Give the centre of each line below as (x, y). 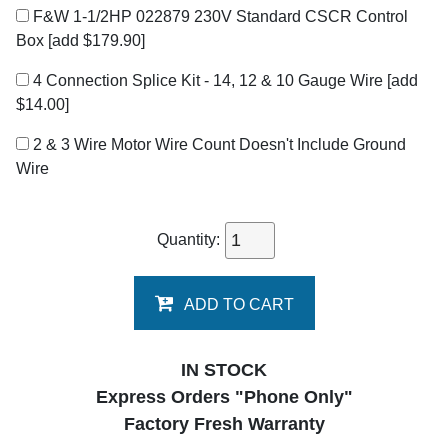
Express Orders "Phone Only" (224, 397)
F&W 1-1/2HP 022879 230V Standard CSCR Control (218, 17)
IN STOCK (224, 370)
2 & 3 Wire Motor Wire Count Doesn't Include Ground (217, 145)
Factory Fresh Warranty (224, 424)
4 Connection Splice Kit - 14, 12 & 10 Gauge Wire (208, 81)
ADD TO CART (238, 305)
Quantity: (190, 239)
